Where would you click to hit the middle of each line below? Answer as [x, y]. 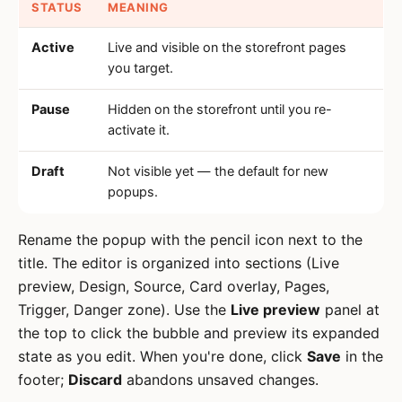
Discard [95, 380]
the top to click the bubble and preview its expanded [199, 333]
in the [362, 356]
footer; [43, 380]
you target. [140, 68]
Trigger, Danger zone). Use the [124, 310]
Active [53, 48]
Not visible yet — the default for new [218, 171]
